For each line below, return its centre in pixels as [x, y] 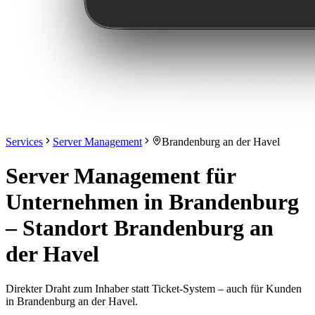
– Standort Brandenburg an [140, 228]
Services [24, 142]
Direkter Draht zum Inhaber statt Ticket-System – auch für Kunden [154, 288]
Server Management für [121, 176]
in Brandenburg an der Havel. [72, 301]
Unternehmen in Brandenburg [152, 202]
